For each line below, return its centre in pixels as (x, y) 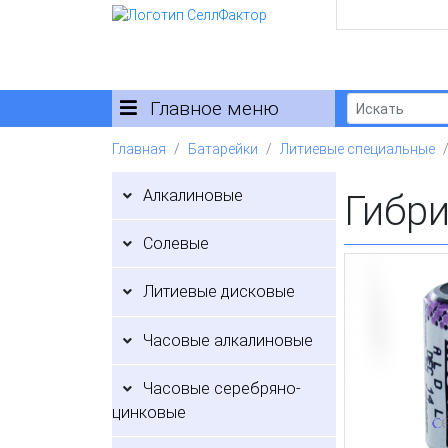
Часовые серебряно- (222, 389)
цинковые (149, 413)
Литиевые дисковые (219, 292)
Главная (139, 149)
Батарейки (223, 149)
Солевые (176, 243)
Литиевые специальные (357, 149)
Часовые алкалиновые (228, 340)
